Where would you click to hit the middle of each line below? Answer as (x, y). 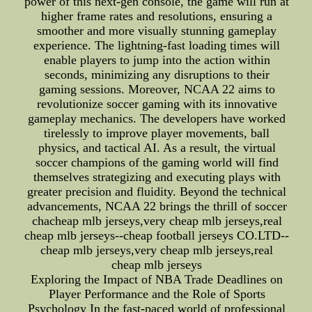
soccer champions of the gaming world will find (157, 162)
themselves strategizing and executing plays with (157, 177)
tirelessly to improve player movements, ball (157, 133)
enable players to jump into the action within (157, 60)
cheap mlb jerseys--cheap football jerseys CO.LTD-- (157, 235)
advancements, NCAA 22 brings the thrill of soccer (157, 206)
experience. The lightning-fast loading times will (157, 45)
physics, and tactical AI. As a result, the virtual (157, 148)
